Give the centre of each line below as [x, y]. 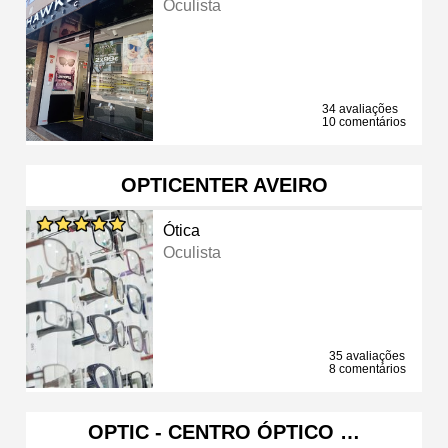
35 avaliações [367, 355]
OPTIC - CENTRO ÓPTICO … [224, 431]
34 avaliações [360, 108]
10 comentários [364, 121]
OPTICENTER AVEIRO [224, 184]
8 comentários [367, 368]
